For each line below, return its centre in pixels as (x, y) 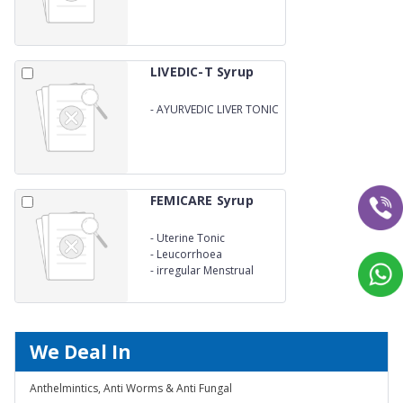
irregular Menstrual (205, 270)
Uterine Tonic (191, 237)
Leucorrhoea (189, 254)
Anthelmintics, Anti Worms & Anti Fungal (131, 388)
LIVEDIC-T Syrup (202, 72)
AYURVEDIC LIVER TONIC (218, 109)
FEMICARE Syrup (202, 200)
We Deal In (81, 352)
